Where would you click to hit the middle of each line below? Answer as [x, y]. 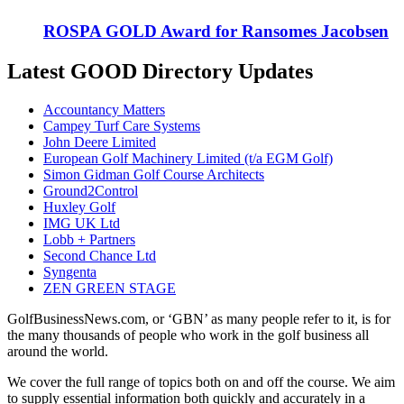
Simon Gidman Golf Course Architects [154, 174]
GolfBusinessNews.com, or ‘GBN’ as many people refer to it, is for [199, 318]
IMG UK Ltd [82, 223]
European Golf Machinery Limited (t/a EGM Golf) [188, 158]
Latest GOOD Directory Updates [160, 71]
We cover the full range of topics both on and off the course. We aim [201, 381]
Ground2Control [91, 190]
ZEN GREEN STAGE [110, 288]
